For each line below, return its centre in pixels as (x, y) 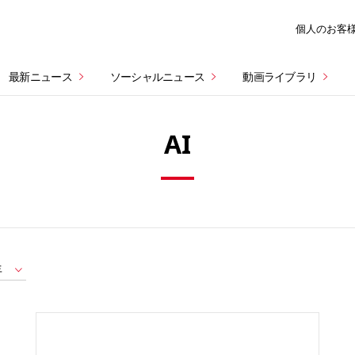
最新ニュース (40, 77)
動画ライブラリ (280, 77)
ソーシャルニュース (157, 77)
